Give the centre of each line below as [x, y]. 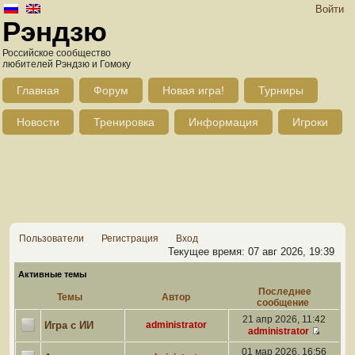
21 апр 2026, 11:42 [284, 319]
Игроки [310, 122]
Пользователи [52, 239]
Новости [38, 122]
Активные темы [52, 274]
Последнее [284, 292]
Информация [223, 122]
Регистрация [130, 239]
